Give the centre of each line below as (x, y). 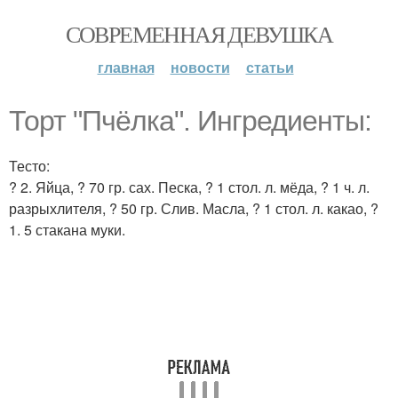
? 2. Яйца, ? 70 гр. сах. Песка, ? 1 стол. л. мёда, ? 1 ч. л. (189, 187)
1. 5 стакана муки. (67, 230)
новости (200, 67)
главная (126, 67)
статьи (270, 67)
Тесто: (29, 166)
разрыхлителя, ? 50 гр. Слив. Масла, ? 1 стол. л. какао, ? (194, 208)
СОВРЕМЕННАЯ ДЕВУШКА (199, 34)
